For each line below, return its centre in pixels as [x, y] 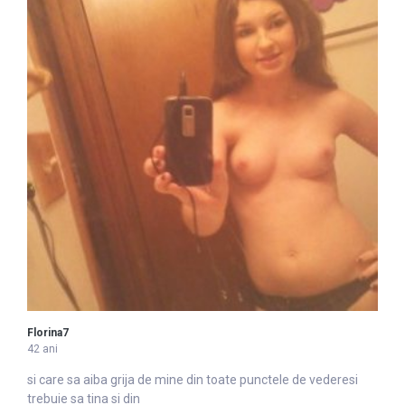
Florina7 [48, 332]
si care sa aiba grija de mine [107, 379]
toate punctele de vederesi [281, 379]
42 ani [42, 348]
